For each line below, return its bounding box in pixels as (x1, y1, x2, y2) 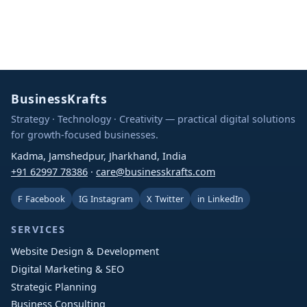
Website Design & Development (11, 244, 159, 258)
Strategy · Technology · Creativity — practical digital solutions (11, 112, 295, 126)
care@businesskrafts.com (96, 165, 215, 179)
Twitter (155, 193, 184, 206)
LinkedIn (208, 193, 243, 206)
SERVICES (11, 223, 66, 236)
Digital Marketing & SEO (11, 262, 124, 275)
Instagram (90, 193, 133, 206)
